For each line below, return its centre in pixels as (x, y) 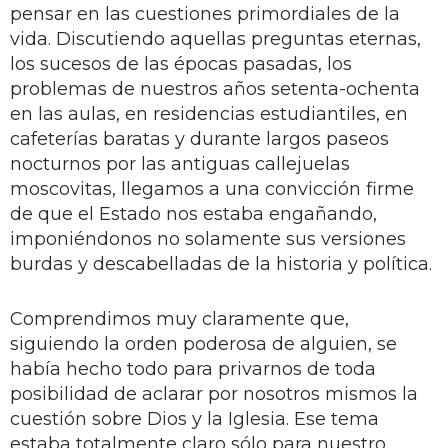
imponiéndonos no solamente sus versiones (208, 238)
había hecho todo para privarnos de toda (193, 368)
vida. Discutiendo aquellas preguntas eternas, (215, 38)
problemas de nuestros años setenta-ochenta (215, 88)
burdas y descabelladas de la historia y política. (221, 263)
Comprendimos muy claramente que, (179, 318)
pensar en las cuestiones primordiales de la (205, 13)
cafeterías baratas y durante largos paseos (199, 138)
